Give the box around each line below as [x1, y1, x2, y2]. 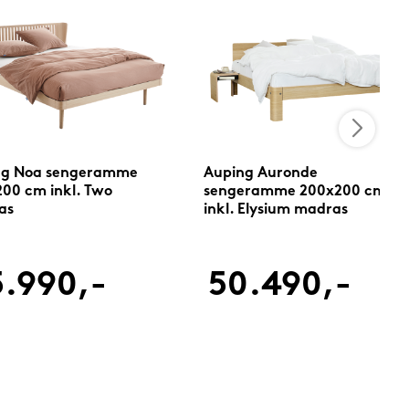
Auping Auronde [203, 166, 318, 182]
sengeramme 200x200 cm [203, 184, 386, 200]
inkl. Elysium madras [203, 203, 348, 218]
